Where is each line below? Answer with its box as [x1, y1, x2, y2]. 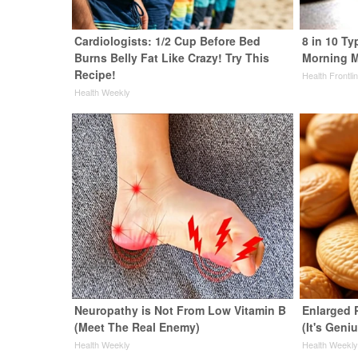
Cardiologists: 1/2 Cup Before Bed [74, 33, 261, 50]
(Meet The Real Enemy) [74, 319, 201, 336]
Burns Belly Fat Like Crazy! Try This [74, 50, 270, 66]
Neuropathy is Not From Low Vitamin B [74, 302, 287, 319]
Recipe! [74, 66, 117, 83]
